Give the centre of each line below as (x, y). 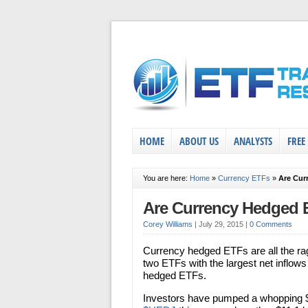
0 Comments (271, 224)
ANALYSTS (253, 141)
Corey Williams (168, 224)
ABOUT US (199, 141)
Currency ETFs (244, 178)
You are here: (166, 178)
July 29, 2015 (222, 224)
